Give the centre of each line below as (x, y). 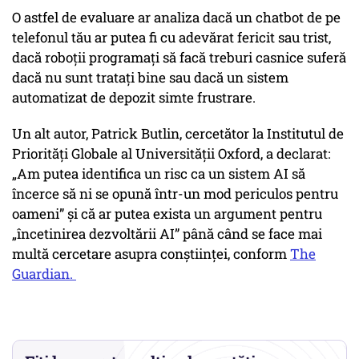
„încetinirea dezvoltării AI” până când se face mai (167, 234)
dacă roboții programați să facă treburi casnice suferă (179, 58)
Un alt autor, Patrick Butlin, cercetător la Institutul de (178, 134)
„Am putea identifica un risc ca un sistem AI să (159, 174)
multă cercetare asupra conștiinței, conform (151, 254)
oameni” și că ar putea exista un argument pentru (167, 214)
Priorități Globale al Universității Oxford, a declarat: (171, 154)
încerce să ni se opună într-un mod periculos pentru (175, 194)
